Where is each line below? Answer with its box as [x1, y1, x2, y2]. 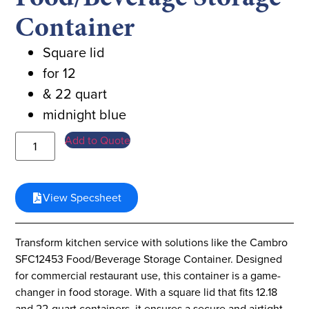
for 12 [43, 63, 77, 83]
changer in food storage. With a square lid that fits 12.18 [15, 284, 278, 300]
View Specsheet [43, 190, 122, 206]
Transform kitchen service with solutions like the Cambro [15, 235, 288, 250]
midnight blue [43, 104, 127, 125]
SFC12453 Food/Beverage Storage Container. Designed [15, 251, 283, 267]
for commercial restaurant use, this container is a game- [15, 268, 281, 283]
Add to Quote [65, 132, 131, 148]
